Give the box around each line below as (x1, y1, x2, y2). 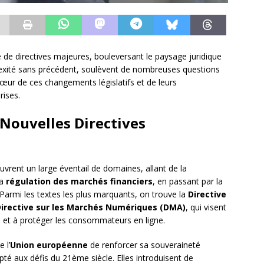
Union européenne (10, 239, 88, 251)
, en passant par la (153, 176, 223, 187)
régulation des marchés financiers (6, 176, 153, 187)
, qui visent (186, 202, 226, 213)
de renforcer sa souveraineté (88, 239, 200, 251)
